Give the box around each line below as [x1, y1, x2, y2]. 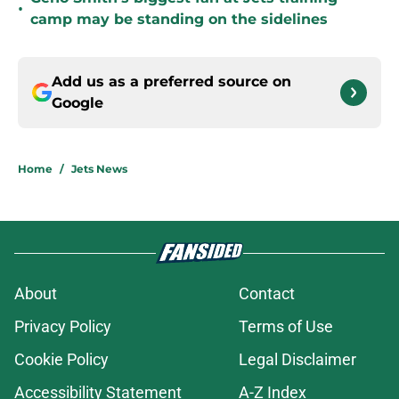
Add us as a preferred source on [52, 73, 291, 91]
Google [52, 94, 103, 112]
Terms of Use [239, 317, 333, 337]
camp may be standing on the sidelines [30, 11, 328, 28]
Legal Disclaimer [239, 350, 356, 370]
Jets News [71, 162, 127, 176]
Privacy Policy [14, 317, 111, 337]
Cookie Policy [14, 350, 109, 370]
